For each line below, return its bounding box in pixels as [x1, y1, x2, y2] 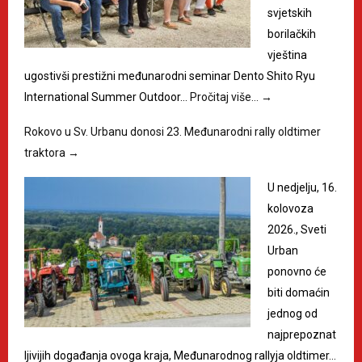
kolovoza [267, 201, 314, 215]
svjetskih [267, 6, 312, 19]
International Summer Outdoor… [24, 90, 190, 103]
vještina [267, 48, 307, 61]
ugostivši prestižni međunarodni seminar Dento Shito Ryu [24, 69, 315, 82]
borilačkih [267, 27, 316, 40]
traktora [24, 145, 68, 159]
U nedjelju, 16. [267, 180, 337, 194]
